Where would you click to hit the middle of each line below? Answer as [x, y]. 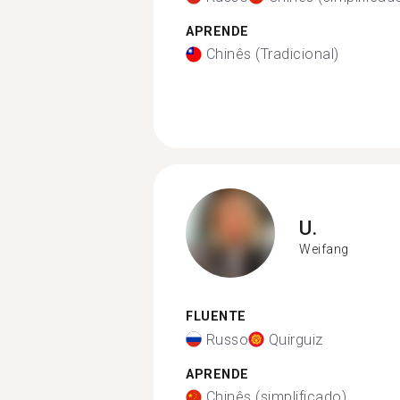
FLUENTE [216, 317]
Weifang [324, 249]
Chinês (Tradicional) [272, 54]
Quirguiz [296, 339]
